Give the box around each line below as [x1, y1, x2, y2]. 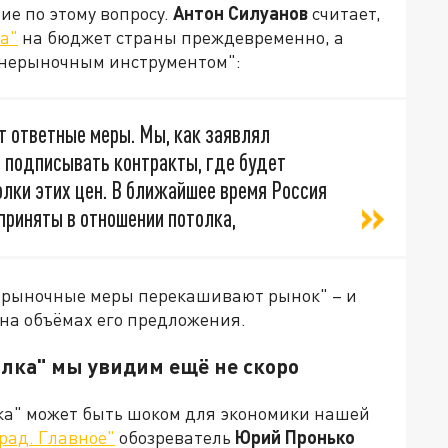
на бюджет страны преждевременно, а [18, 26, 344, 49]
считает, [308, 2, 381, 25]
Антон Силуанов [173, 2, 308, 25]
